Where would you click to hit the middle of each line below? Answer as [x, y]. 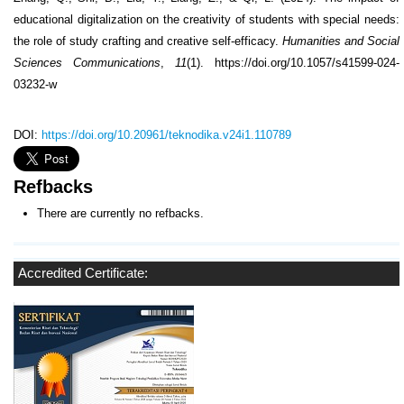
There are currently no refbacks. [121, 214]
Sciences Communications [87, 62]
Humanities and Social [341, 41]
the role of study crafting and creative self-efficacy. [148, 41]
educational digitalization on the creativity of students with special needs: [207, 19]
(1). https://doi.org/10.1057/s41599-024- [293, 62]
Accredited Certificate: [83, 273]
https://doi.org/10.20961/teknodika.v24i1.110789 [166, 135]
